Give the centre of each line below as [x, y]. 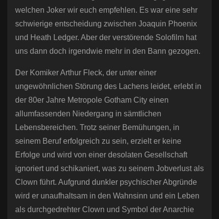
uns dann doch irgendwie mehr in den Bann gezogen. [108, 51]
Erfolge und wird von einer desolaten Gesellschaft [101, 155]
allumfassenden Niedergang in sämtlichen [88, 114]
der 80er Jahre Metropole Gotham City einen [92, 100]
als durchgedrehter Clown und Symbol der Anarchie [105, 210]
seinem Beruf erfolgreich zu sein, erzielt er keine [98, 141]
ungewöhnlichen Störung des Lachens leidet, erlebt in [108, 87]
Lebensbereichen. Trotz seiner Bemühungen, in [97, 128]
